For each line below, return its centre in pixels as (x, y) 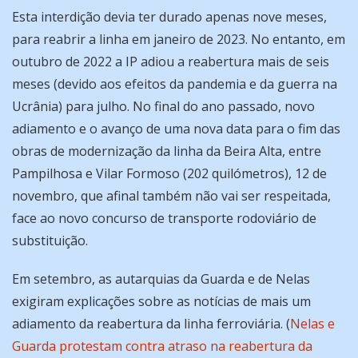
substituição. (50, 241)
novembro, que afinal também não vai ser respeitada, (171, 196)
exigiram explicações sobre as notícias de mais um (161, 302)
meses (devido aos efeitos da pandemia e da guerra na (175, 84)
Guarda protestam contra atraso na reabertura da (162, 346)
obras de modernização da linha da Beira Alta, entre (167, 151)
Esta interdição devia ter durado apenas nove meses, (169, 17)
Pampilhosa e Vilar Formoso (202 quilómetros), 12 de (169, 174)
